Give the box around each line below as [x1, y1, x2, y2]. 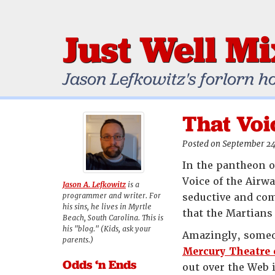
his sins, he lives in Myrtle [63, 202, 152, 212]
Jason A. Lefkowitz [63, 180, 126, 190]
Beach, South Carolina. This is [63, 213, 163, 223]
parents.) [63, 235, 93, 245]
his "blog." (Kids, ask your [63, 224, 151, 234]
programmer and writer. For [63, 191, 161, 201]
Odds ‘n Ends [63, 257, 136, 273]
